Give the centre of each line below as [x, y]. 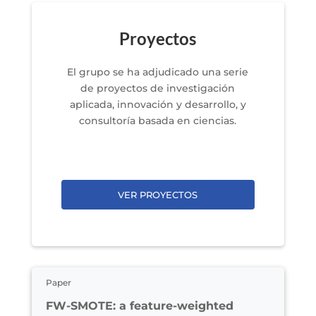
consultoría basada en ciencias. [158, 120]
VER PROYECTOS [158, 194]
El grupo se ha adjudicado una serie [158, 72]
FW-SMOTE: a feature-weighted [139, 305]
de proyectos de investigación [158, 88]
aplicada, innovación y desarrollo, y [158, 104]
